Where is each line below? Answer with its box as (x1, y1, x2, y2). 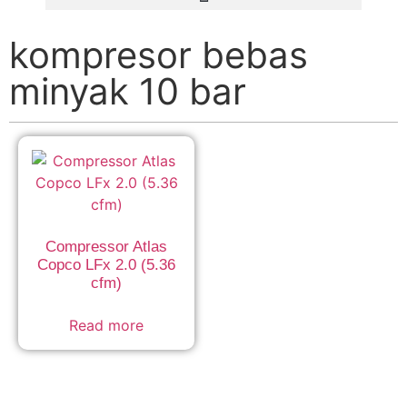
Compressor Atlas (45, 237, 167, 255)
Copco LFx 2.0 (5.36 (37, 255, 175, 273)
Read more (69, 316, 144, 334)
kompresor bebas (9, 33, 308, 77)
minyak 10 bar (9, 69, 246, 114)
